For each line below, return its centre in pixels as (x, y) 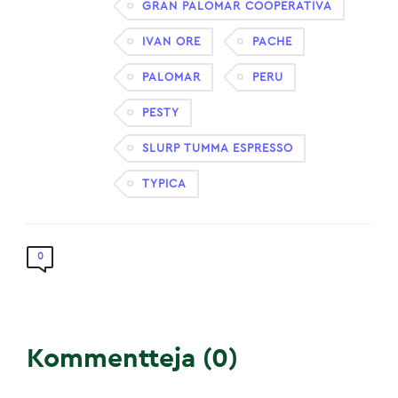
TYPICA (164, 183)
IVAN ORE (171, 41)
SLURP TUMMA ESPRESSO (218, 148)
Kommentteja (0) (132, 359)
